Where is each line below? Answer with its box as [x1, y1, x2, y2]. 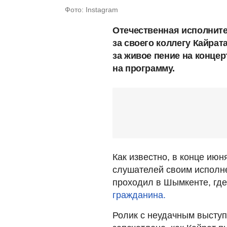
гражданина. [112, 190, 166, 200]
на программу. [112, 63, 175, 73]
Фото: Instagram [65, 5, 118, 14]
